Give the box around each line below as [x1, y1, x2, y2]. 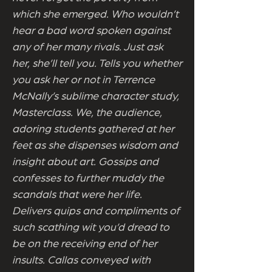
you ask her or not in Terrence [12, 75, 155, 86]
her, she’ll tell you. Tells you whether [12, 58, 182, 69]
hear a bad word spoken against [12, 25, 171, 36]
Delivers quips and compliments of [12, 206, 180, 217]
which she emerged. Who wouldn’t [12, 9, 178, 20]
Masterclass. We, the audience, [12, 107, 162, 118]
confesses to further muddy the [12, 173, 164, 184]
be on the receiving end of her [12, 239, 157, 250]
